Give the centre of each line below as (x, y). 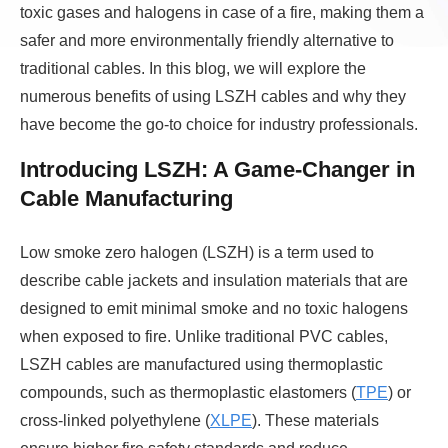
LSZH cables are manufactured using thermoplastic (201, 365)
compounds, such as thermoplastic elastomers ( (188, 393)
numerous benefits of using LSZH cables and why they (213, 97)
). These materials (315, 421)
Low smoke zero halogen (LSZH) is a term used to (197, 253)
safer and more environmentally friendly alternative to (207, 41)
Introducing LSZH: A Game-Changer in (217, 170)
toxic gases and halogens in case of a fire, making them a (222, 13)
